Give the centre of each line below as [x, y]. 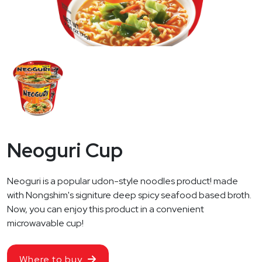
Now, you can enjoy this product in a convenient [106, 209]
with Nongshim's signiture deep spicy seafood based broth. [129, 195]
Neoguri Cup [65, 150]
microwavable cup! [45, 223]
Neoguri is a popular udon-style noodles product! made [123, 181]
